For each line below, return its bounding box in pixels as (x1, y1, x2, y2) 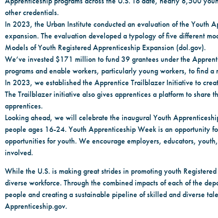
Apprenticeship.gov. (5, 201, 67, 211)
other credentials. (5, 7, 59, 17)
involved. (5, 147, 33, 157)
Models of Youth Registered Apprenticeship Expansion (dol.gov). (5, 42, 206, 52)
